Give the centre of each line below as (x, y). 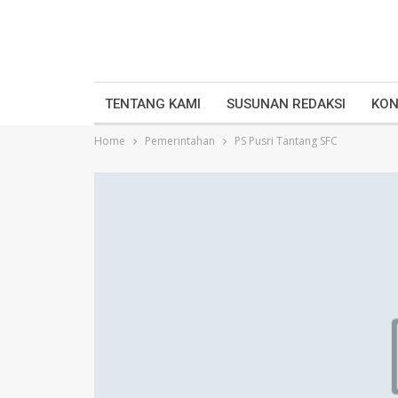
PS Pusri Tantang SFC (286, 141)
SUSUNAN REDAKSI (286, 104)
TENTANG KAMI (153, 104)
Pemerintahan (180, 141)
